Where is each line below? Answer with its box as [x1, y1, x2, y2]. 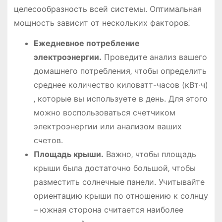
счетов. [33, 135, 63, 146]
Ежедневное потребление [33, 38, 140, 49]
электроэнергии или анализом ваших [33, 121, 182, 132]
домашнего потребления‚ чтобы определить [33, 66, 207, 76]
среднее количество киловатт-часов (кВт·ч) [33, 80, 208, 90]
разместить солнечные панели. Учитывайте [33, 177, 205, 187]
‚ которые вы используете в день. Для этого [33, 94, 208, 104]
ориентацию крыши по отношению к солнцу [33, 191, 208, 201]
